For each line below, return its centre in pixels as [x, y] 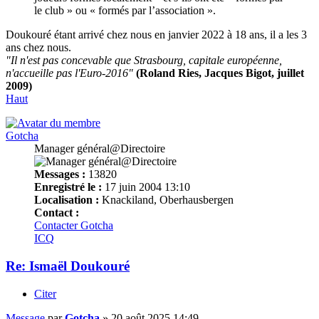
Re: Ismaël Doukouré [68, 266]
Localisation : [67, 200]
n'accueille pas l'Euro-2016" [69, 73]
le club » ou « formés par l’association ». [125, 11]
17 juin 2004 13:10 [146, 187]
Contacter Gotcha [74, 226]
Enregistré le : [68, 187]
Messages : [60, 174]
